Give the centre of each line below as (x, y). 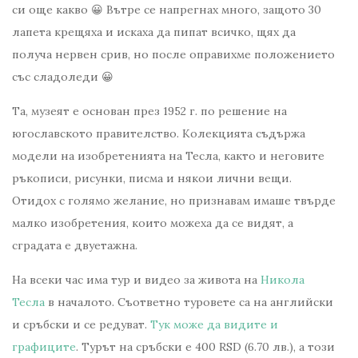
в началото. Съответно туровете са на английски (191, 302)
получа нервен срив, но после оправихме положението (173, 55)
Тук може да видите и (214, 325)
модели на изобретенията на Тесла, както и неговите (168, 156)
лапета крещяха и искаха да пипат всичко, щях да (154, 32)
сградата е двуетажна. (75, 246)
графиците (44, 347)
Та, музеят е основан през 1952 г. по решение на (149, 111)
